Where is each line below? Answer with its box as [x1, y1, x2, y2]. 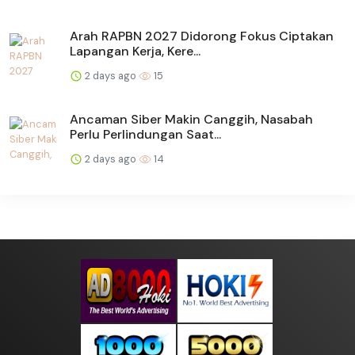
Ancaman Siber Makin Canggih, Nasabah [70, 110, 313, 128]
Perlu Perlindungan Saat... [70, 125, 221, 143]
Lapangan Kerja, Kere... [70, 42, 200, 59]
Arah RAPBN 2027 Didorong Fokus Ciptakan [70, 27, 334, 44]
